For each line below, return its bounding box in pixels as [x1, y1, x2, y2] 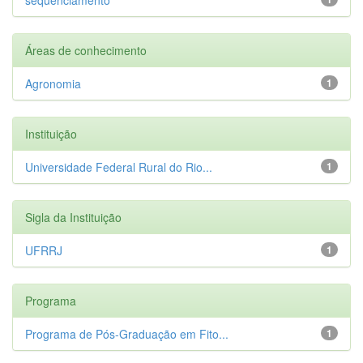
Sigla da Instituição [25, 208, 122, 225]
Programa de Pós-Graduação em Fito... [25, 325, 228, 342]
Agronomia [25, 75, 81, 92]
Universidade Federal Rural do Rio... [25, 158, 212, 175]
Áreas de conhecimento [25, 41, 147, 58]
